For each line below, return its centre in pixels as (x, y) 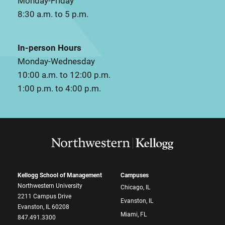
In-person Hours (49, 48)
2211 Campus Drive (44, 197)
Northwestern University (50, 186)
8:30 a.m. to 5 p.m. (53, 14)
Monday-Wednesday (56, 62)
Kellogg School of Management (60, 176)
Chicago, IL (135, 188)
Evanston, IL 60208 (43, 207)
